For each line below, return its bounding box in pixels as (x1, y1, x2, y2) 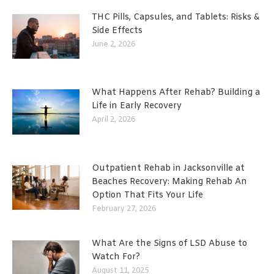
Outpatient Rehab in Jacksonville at (92, 162, 245, 174)
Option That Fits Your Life (92, 189, 203, 201)
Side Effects (92, 24, 143, 37)
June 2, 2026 (92, 39, 135, 50)
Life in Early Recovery (92, 100, 182, 113)
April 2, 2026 (92, 115, 135, 125)
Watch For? (92, 251, 140, 263)
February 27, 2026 (92, 204, 156, 214)
